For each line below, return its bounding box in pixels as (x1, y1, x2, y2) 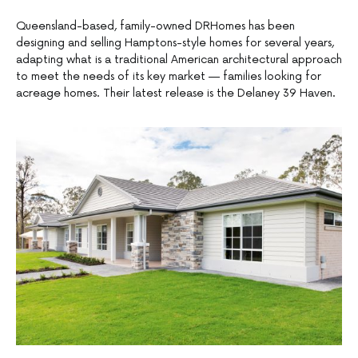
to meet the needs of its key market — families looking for (16, 70, 321, 84)
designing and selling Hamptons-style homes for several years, (16, 36, 334, 50)
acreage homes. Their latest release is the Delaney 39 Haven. (16, 86, 336, 101)
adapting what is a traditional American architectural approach (16, 53, 342, 67)
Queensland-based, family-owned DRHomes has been (16, 19, 295, 34)
